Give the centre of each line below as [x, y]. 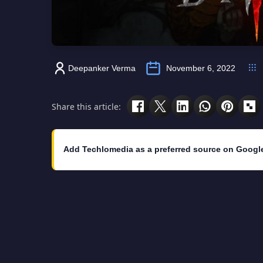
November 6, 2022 [201, 68]
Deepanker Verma [102, 68]
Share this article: [86, 106]
